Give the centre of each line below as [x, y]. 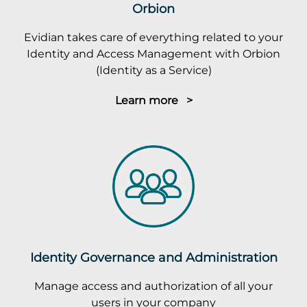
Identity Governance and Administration [153, 257]
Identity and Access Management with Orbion [153, 53]
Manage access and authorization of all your [153, 285]
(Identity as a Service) [153, 70]
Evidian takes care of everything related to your [153, 37]
